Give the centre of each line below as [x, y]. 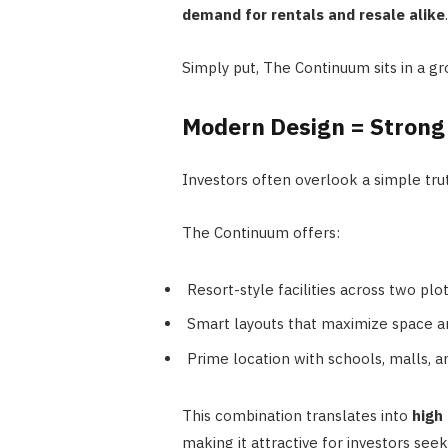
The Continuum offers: [260, 232]
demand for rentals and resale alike [313, 15]
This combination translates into [296, 415]
